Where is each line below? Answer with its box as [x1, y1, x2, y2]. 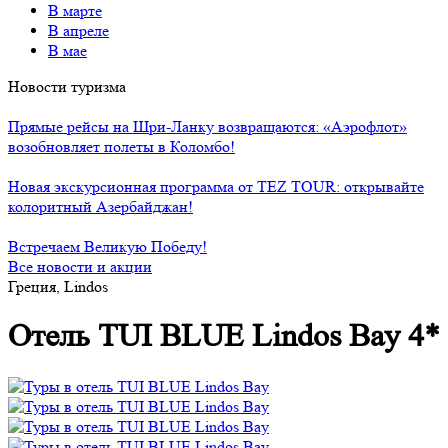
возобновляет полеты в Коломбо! [8, 137, 235, 156]
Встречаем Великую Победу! [8, 237, 207, 256]
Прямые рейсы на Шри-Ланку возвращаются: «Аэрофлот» [8, 117, 407, 136]
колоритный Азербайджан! [8, 197, 193, 216]
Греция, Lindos [8, 277, 108, 296]
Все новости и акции [8, 257, 152, 276]
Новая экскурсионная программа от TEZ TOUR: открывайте [8, 177, 424, 196]
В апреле [48, 21, 109, 40]
